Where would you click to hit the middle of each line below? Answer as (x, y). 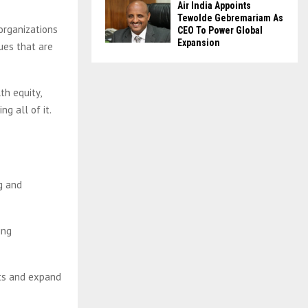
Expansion (199, 42)
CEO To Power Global (220, 30)
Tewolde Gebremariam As (230, 18)
